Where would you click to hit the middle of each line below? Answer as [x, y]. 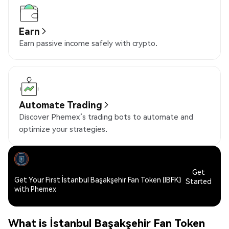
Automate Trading [61, 105]
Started [198, 181]
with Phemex [35, 189]
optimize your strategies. [63, 129]
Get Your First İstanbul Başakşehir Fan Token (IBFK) [98, 180]
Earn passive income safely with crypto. [88, 43]
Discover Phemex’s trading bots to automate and [106, 117]
